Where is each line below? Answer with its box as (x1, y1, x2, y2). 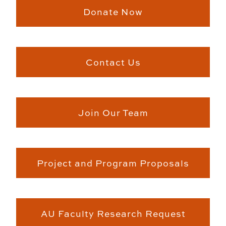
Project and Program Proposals (37, 156, 189, 169)
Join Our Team (78, 106, 148, 119)
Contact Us (85, 55, 141, 68)
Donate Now (83, 5, 143, 18)
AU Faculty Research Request (40, 207, 186, 219)
